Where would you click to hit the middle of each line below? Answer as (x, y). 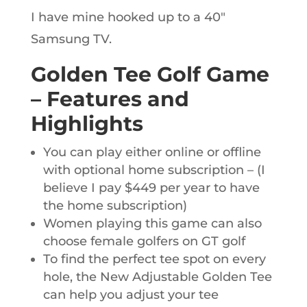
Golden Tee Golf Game (150, 74)
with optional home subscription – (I (154, 170)
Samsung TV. (71, 39)
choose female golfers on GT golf (144, 241)
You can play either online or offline (152, 152)
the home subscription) (115, 206)
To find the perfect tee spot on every (154, 259)
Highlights (87, 124)
